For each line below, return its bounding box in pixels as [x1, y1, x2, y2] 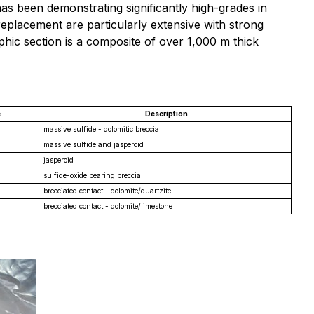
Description [144, 109, 188, 118]
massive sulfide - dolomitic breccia [43, 125, 159, 133]
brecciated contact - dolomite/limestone [43, 202, 172, 210]
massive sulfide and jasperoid [43, 140, 144, 149]
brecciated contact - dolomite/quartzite [43, 186, 171, 195]
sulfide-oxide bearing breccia [43, 171, 141, 179]
